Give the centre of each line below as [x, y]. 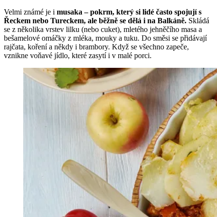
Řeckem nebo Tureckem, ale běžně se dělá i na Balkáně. [96, 21]
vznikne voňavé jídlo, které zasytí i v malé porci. [78, 56]
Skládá [199, 21]
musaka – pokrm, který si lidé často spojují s [129, 12]
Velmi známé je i [30, 12]
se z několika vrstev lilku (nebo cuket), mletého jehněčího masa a [103, 30]
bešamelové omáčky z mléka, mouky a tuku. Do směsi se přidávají [105, 38]
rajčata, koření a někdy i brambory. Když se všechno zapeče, [96, 47]
